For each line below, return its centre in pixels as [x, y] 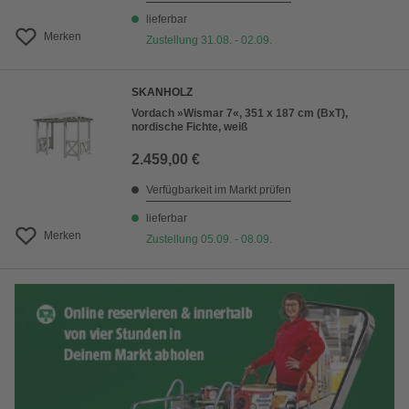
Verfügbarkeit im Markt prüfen [219, 190]
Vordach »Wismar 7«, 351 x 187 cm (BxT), [240, 113]
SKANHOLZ [162, 92]
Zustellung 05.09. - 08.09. [209, 239]
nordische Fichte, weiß [189, 127]
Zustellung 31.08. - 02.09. [209, 40]
